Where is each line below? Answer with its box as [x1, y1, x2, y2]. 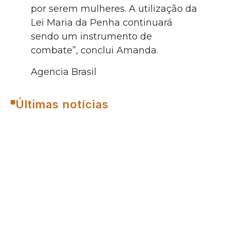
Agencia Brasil [31, 66, 97, 78]
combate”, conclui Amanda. [31, 45, 158, 56]
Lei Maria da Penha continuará [31, 17, 172, 29]
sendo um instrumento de [31, 31, 152, 43]
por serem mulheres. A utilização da [31, 3, 197, 15]
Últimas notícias [15, 97, 109, 111]
